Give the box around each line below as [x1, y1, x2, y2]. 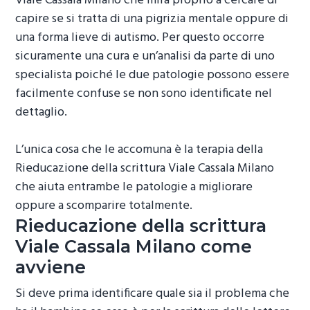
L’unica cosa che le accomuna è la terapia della [15, 140, 264, 161]
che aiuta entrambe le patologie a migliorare [15, 177, 253, 198]
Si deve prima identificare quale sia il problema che [15, 283, 290, 304]
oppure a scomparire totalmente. [15, 196, 193, 217]
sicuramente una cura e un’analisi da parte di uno [15, 46, 275, 67]
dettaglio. [15, 102, 68, 123]
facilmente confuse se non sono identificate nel [15, 84, 273, 104]
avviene [15, 257, 86, 278]
